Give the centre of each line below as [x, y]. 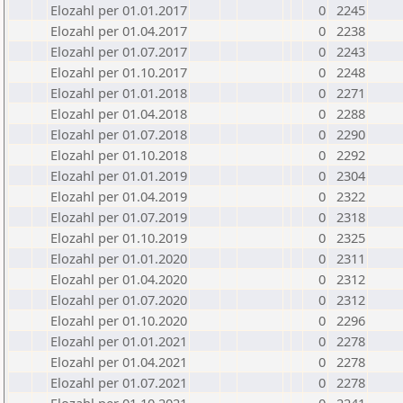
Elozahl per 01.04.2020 [119, 279]
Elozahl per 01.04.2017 [119, 31]
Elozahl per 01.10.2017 [119, 72]
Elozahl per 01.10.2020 [119, 320]
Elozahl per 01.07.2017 [119, 51]
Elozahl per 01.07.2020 [119, 300]
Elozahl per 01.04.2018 [119, 113]
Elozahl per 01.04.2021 [119, 362]
